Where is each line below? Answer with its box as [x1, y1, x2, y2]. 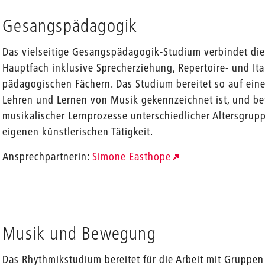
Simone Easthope [92, 150, 172, 163]
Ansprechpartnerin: [2, 150, 93, 163]
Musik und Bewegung [2, 222, 156, 244]
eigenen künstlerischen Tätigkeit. [2, 125, 154, 138]
